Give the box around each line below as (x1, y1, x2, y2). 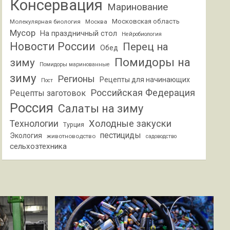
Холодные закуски (89, 118, 172, 129)
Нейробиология (122, 31, 162, 37)
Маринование (107, 2, 168, 13)
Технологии (10, 119, 59, 129)
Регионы (57, 73, 95, 84)
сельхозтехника (10, 142, 67, 151)
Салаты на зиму (58, 102, 144, 115)
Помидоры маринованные (40, 61, 110, 68)
